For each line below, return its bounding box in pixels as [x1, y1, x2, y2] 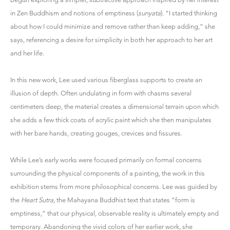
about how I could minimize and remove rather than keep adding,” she [10, 22, 215, 30]
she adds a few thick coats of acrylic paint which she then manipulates [10, 116, 212, 124]
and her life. [10, 49, 44, 57]
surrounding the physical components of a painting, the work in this [10, 169, 205, 177]
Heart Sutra [21, 196, 53, 204]
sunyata [138, 9, 161, 17]
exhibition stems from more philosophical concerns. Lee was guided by [10, 182, 217, 190]
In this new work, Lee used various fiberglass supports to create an [10, 75, 202, 84]
